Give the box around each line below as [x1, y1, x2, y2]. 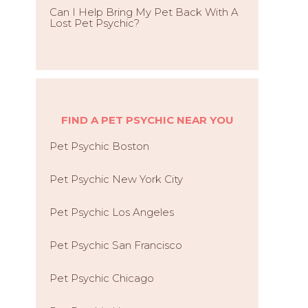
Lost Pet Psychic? [49, 16, 140, 30]
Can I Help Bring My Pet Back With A [49, 5, 239, 19]
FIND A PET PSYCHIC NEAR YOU [60, 113, 234, 126]
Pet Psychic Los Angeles [49, 206, 174, 219]
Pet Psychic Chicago [49, 272, 154, 285]
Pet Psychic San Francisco [49, 239, 182, 252]
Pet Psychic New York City [49, 173, 183, 186]
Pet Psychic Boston [49, 140, 149, 153]
